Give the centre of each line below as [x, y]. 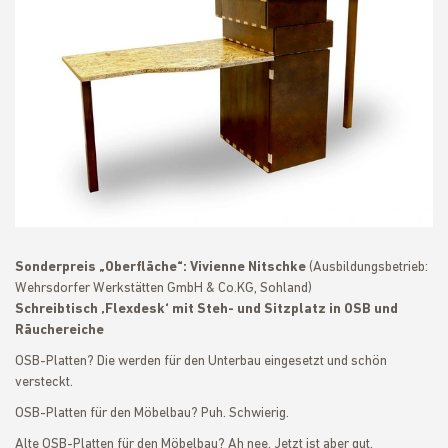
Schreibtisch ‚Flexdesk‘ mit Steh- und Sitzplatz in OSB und [206, 309]
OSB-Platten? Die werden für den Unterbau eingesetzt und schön [201, 361]
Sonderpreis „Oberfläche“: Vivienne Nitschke [162, 267]
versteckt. [44, 382]
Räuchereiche [59, 330]
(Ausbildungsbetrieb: [368, 267]
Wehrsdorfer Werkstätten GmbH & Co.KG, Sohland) [163, 288]
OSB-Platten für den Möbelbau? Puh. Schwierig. [152, 413]
